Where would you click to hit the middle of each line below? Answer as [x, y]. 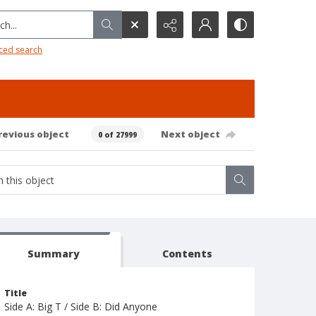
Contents [188, 254]
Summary [53, 254]
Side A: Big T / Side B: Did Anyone [81, 306]
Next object [190, 134]
